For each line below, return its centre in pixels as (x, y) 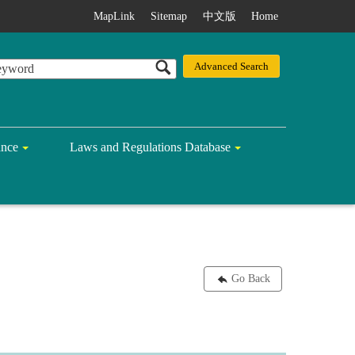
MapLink (115, 17)
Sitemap (169, 17)
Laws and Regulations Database (150, 147)
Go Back (251, 279)
